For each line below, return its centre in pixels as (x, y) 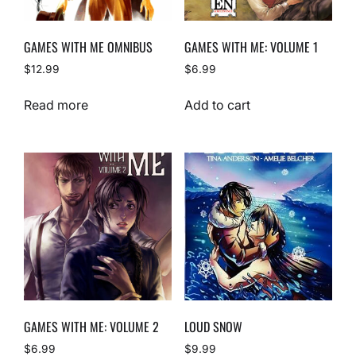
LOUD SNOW (213, 327)
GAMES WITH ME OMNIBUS (88, 47)
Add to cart (217, 105)
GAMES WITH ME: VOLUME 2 (91, 327)
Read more (56, 105)
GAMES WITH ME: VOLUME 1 (251, 47)
